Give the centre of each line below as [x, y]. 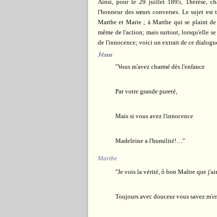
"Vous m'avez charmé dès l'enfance [151, 66]
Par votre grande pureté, [138, 91]
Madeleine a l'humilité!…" [141, 140]
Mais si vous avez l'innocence [146, 116]
